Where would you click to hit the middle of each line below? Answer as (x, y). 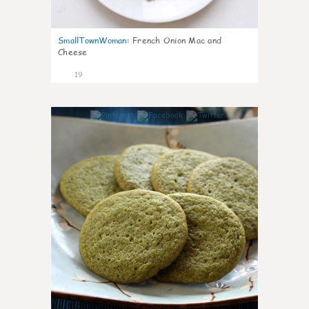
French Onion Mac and (177, 40)
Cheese (73, 52)
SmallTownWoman (92, 40)
